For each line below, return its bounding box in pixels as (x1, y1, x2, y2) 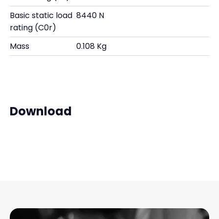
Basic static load (10, 10, 72, 21)
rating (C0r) (10, 22, 56, 33)
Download (10, 103, 72, 119)
